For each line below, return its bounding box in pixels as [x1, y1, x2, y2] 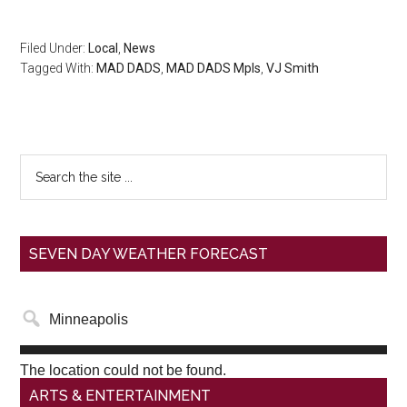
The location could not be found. [20, 362, 227, 379]
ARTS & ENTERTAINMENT [29, 387, 212, 405]
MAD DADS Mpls [166, 61, 262, 76]
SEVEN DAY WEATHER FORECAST [29, 245, 269, 263]
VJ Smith [266, 61, 320, 76]
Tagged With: [20, 61, 97, 76]
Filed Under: [20, 41, 89, 56]
